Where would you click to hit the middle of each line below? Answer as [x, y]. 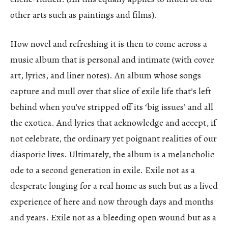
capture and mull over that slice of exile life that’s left [111, 91]
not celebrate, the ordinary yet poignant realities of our [113, 138]
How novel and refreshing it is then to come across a [109, 44]
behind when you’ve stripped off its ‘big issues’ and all [112, 107]
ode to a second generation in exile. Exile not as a [103, 170]
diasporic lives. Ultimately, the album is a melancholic [112, 154]
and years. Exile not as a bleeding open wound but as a [113, 217]
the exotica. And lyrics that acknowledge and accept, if [113, 122]
